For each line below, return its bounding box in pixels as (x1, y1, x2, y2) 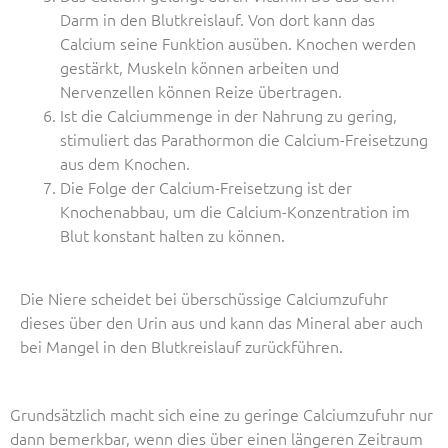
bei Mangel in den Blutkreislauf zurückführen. (20, 334, 347, 357)
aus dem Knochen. (60, 152, 194, 175)
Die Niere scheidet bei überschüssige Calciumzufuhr (20, 286, 388, 309)
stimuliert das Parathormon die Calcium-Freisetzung (60, 128, 428, 151)
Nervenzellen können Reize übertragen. (60, 80, 342, 103)
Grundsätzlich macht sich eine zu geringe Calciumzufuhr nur (10, 403, 433, 426)
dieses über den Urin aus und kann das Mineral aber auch (20, 310, 423, 333)
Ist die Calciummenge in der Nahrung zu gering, (60, 104, 397, 127)
